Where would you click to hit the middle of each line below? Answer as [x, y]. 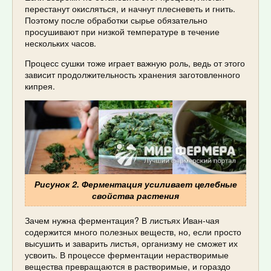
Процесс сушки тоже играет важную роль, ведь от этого [135, 63]
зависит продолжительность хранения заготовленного [132, 75]
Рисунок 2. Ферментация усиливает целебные [135, 184]
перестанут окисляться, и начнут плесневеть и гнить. [130, 9]
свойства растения [135, 196]
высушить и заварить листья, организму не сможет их [131, 243]
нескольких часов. [60, 43]
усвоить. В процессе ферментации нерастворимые [127, 255]
